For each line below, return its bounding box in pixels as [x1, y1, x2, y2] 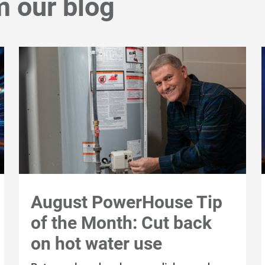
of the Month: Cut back [31, 212, 212, 233]
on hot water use [31, 232, 163, 254]
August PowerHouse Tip [31, 191, 223, 212]
